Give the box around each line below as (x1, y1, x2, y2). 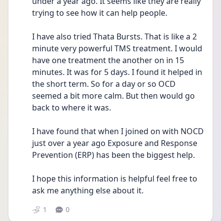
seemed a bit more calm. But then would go (32, 90, 195, 101)
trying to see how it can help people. (32, 7, 169, 18)
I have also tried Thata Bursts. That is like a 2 (32, 31, 197, 42)
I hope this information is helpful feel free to (32, 173, 197, 184)
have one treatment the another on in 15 (32, 55, 184, 66)
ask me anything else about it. (32, 185, 144, 196)
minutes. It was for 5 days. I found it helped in (32, 67, 202, 77)
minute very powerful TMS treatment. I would (32, 43, 202, 54)
